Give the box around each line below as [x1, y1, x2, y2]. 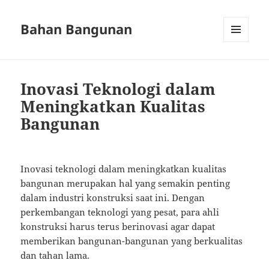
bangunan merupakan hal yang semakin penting [20, 177, 231, 190]
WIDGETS [223, 62, 258, 73]
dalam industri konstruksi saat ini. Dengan [20, 192, 205, 204]
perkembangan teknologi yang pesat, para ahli [20, 206, 220, 219]
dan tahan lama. [20, 249, 90, 262]
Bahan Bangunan [20, 20, 133, 38]
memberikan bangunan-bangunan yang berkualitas [20, 235, 243, 247]
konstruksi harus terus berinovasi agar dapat [20, 220, 216, 233]
